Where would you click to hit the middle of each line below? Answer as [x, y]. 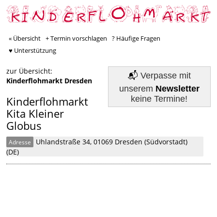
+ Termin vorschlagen [77, 39]
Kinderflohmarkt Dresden [49, 81]
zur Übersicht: [30, 71]
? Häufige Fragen [136, 39]
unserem [137, 89]
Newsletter [177, 89]
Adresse [20, 142]
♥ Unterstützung [33, 51]
